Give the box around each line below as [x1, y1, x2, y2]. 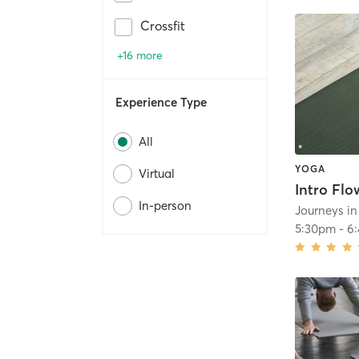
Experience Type [115, 95, 207, 111]
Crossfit [140, 18, 185, 34]
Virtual [139, 166, 175, 182]
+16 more [117, 48, 163, 63]
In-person [139, 198, 192, 214]
